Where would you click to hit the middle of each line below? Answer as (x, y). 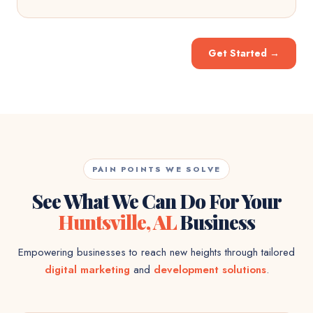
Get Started (238, 53)
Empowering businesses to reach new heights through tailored (156, 252)
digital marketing (87, 270)
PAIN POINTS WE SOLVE (156, 169)
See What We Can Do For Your (156, 201)
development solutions (210, 270)
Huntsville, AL (117, 222)
